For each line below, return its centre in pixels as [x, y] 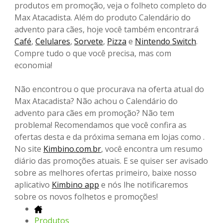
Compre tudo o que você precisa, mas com [93, 54]
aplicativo [33, 185]
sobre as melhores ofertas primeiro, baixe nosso [106, 173]
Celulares [53, 42]
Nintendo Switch [166, 42]
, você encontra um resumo [152, 149]
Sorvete [89, 42]
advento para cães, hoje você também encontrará [107, 30]
